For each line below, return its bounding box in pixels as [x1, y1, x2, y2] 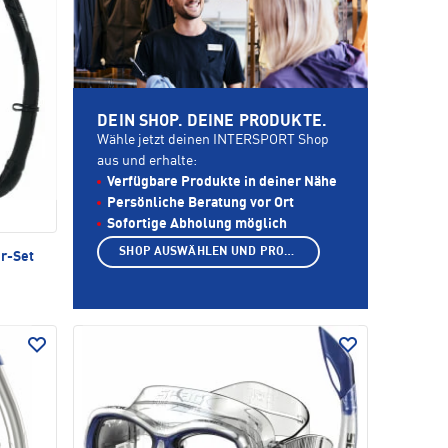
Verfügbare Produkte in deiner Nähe [107, 175, 338, 190]
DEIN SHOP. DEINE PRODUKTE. [97, 114, 327, 131]
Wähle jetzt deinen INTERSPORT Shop [97, 133, 330, 148]
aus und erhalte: [97, 154, 198, 169]
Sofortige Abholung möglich [107, 217, 288, 232]
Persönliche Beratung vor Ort [107, 196, 295, 211]
